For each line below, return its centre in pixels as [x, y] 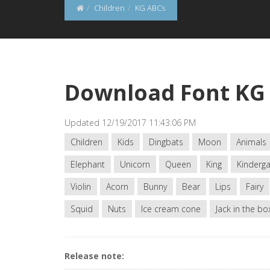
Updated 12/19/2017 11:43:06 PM [130, 123]
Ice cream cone [171, 209]
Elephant [88, 164]
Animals [251, 142]
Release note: [94, 256]
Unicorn [135, 164]
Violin [81, 187]
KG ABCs [150, 8]
